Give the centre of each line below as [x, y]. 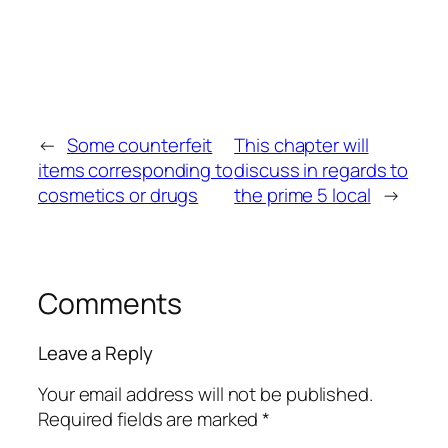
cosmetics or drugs [118, 194]
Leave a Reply [95, 353]
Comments [110, 303]
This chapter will [301, 144]
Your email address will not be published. [205, 393]
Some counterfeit [139, 144]
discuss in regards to [321, 169]
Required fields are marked [150, 418]
